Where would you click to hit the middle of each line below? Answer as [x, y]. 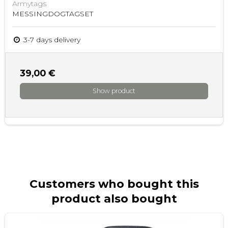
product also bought [114, 199]
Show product [114, 91]
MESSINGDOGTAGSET [53, 13]
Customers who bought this [114, 184]
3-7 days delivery [51, 39]
